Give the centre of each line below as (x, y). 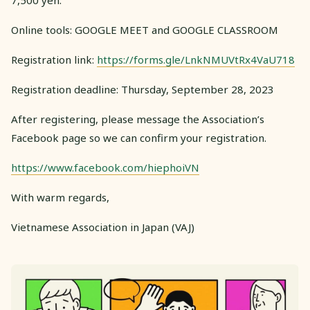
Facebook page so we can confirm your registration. (139, 138)
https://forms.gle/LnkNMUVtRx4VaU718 (196, 60)
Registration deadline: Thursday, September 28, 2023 (143, 89)
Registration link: (54, 60)
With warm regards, (60, 197)
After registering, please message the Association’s (138, 119)
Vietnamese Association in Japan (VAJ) (103, 227)
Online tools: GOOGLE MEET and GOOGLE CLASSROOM (145, 30)
